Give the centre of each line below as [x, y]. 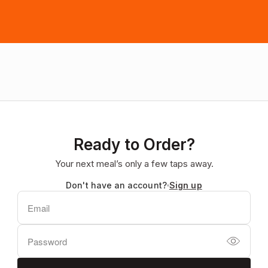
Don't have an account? [116, 185]
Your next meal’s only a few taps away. [134, 164]
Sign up [185, 185]
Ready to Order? [134, 144]
